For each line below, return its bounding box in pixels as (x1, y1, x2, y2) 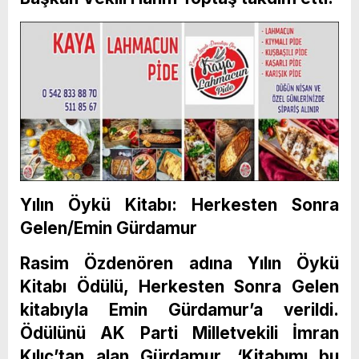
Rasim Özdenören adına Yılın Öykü (20, 253, 339, 274)
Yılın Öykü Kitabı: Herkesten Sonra (20, 195, 339, 216)
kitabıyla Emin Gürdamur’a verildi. (20, 300, 339, 321)
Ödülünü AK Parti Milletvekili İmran (20, 323, 339, 344)
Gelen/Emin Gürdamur (20, 218, 197, 239)
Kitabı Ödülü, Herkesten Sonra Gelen (20, 276, 339, 297)
